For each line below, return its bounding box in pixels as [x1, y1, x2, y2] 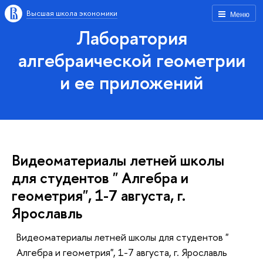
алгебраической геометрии [18, 47, 245, 73]
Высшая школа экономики [26, 8, 117, 18]
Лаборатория [76, 25, 187, 50]
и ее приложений [60, 69, 203, 95]
